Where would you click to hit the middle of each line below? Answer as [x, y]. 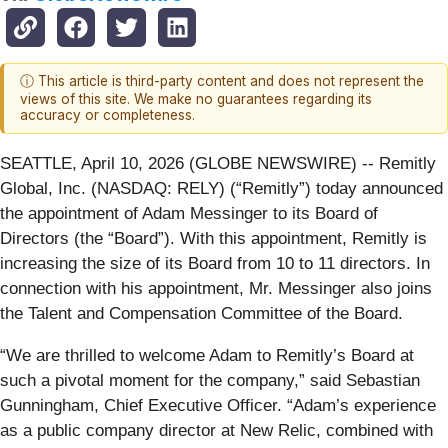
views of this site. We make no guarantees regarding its [196, 99]
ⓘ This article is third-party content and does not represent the [222, 81]
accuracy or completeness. [107, 115]
